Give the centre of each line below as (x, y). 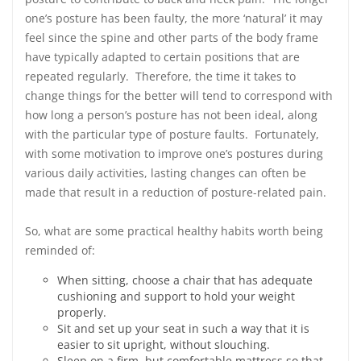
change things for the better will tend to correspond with (179, 95)
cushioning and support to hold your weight (176, 296)
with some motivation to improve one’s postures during (174, 154)
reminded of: (60, 250)
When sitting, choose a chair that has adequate (185, 280)
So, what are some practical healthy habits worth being (174, 231)
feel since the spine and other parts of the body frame (172, 37)
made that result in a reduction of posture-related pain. (177, 192)
